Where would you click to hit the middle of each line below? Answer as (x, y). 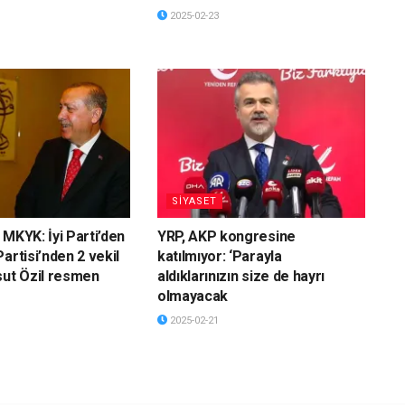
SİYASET (194, 201)
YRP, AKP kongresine (226, 236)
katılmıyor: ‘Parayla (219, 256)
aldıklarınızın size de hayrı (241, 276)
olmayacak (193, 296)
